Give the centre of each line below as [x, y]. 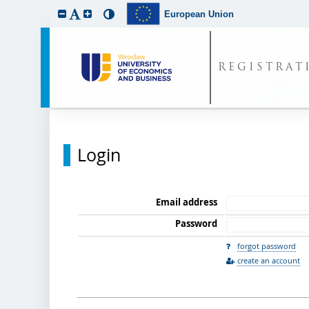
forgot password [267, 246]
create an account [269, 260]
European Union [199, 14]
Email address [187, 202]
